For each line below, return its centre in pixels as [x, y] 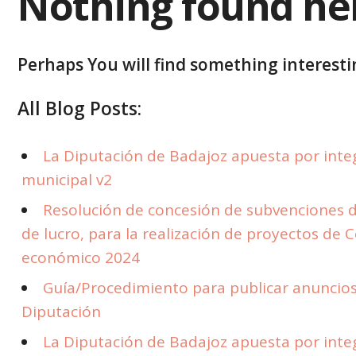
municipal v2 [67, 180]
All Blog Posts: [79, 108]
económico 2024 [81, 257]
